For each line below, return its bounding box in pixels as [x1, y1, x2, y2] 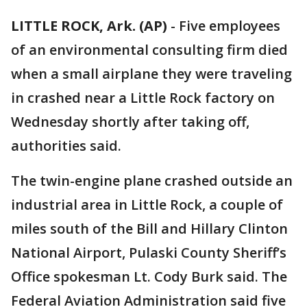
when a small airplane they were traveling [11, 64, 292, 83]
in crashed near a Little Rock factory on [11, 88, 275, 107]
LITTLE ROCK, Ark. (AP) [11, 16, 167, 35]
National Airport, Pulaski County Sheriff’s [11, 243, 286, 262]
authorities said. [11, 136, 121, 155]
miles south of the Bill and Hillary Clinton [11, 219, 288, 238]
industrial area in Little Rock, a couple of [11, 195, 283, 214]
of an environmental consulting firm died [11, 40, 288, 59]
